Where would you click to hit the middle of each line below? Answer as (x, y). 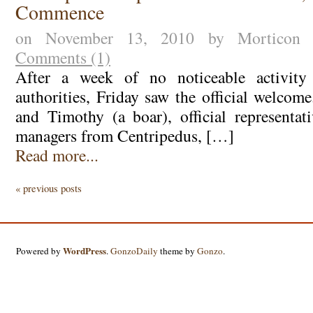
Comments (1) (63, 57)
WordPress (85, 250)
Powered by (40, 250)
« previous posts (49, 189)
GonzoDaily (134, 250)
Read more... (57, 155)
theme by (178, 250)
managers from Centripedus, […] (124, 135)
